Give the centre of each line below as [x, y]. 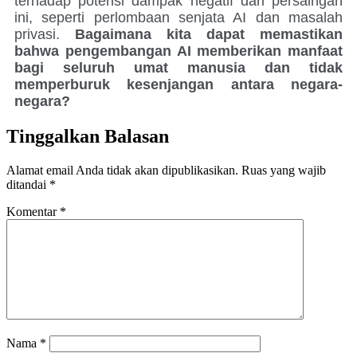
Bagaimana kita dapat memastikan [209, 34]
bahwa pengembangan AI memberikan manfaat [178, 51]
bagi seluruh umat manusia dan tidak [178, 67]
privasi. [45, 34]
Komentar [33, 211]
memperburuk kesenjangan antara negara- [178, 84]
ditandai [28, 184]
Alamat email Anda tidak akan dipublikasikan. [122, 170]
